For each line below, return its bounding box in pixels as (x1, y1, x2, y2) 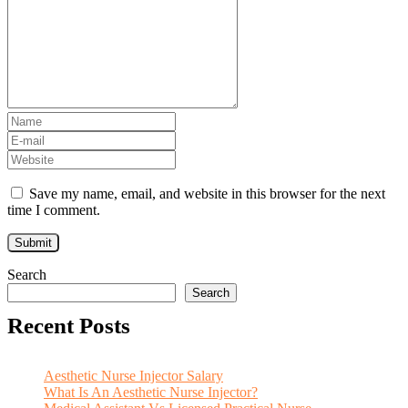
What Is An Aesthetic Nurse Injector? (44, 384, 258, 400)
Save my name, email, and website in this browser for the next (29, 186, 385, 201)
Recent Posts (7, 313, 130, 338)
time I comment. (7, 202, 100, 218)
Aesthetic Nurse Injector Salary (44, 368, 223, 383)
